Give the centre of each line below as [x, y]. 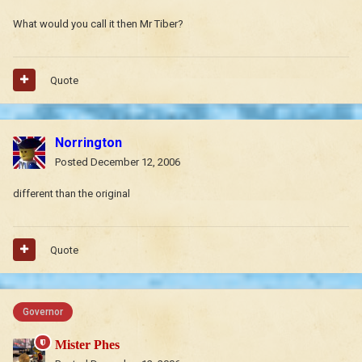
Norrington [88, 142]
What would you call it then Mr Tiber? [98, 23]
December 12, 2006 [135, 162]
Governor [43, 311]
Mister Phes [87, 344]
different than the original [72, 193]
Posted [73, 162]
